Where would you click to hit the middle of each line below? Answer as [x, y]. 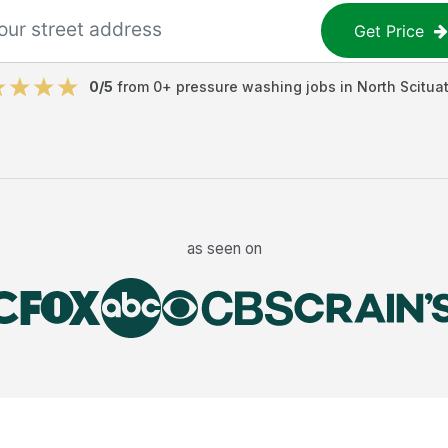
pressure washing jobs [255, 86]
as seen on [224, 248]
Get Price [389, 30]
